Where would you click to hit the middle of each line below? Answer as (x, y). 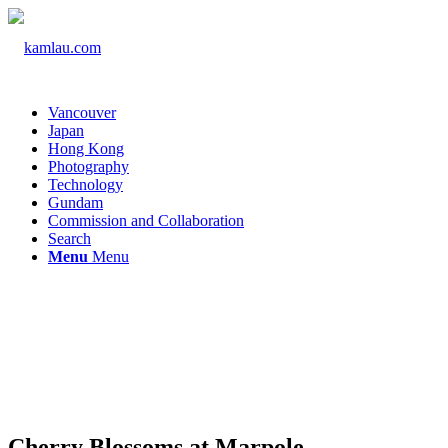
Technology (85, 184)
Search (69, 238)
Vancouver (82, 112)
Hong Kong (86, 148)
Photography (88, 166)
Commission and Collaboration (146, 220)
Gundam (75, 202)
